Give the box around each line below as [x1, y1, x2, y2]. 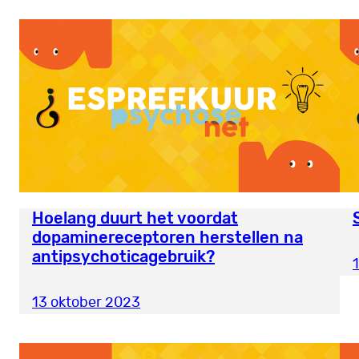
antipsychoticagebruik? [32, 247, 215, 267]
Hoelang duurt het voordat [32, 208, 238, 228]
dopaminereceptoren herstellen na [32, 228, 303, 248]
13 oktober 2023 [32, 296, 140, 311]
